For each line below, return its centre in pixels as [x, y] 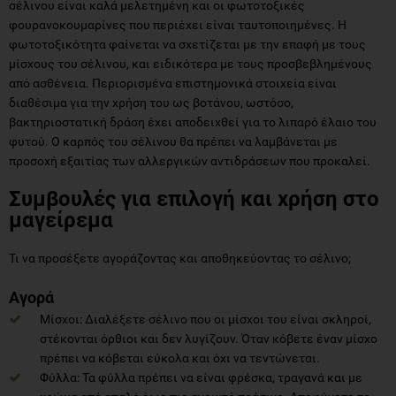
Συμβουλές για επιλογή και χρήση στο [194, 198]
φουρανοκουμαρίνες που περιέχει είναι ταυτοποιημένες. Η [178, 24]
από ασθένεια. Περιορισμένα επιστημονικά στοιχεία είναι [173, 83]
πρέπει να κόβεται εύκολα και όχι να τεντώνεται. [180, 358]
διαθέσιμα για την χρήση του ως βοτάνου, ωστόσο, [151, 102]
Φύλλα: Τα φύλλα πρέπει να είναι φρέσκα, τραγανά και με [201, 377]
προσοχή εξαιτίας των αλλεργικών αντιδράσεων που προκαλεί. [190, 160]
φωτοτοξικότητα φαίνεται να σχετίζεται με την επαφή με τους [187, 44]
